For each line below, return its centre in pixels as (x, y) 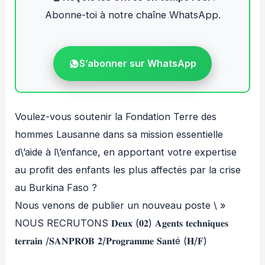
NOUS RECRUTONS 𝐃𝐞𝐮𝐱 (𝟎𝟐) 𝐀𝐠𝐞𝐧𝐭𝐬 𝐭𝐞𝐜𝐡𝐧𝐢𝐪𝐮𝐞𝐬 (122, 223)
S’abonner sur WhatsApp (138, 64)
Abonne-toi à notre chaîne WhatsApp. (132, 14)
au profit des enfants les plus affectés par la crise (128, 170)
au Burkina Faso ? (56, 188)
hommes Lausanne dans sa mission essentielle (119, 135)
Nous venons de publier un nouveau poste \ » (121, 206)
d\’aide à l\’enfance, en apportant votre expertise (126, 152)
